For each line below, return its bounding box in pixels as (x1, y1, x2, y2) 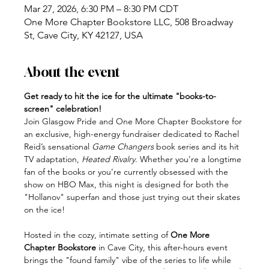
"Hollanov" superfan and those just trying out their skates (24, 191, 243, 202)
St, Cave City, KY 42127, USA (24, 29, 143, 41)
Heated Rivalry (82, 153, 135, 165)
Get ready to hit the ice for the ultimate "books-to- (24, 90, 216, 101)
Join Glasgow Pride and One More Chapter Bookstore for (24, 115, 244, 127)
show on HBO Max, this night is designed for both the (24, 178, 231, 190)
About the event (24, 64, 120, 80)
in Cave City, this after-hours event (96, 241, 230, 253)
